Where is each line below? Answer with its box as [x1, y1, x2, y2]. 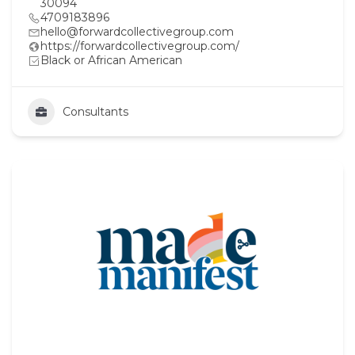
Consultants [63, 104, 128, 119]
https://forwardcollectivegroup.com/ [40, 38, 239, 53]
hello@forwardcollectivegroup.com [40, 24, 234, 39]
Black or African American [40, 52, 182, 67]
